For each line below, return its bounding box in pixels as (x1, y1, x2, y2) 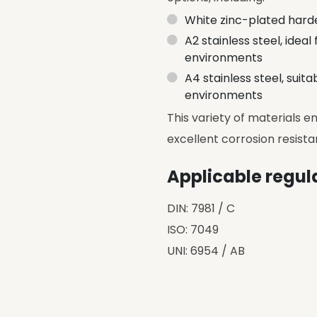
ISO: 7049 (167, 221, 219, 238)
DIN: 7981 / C (167, 200, 235, 217)
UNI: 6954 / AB (167, 243, 245, 259)
